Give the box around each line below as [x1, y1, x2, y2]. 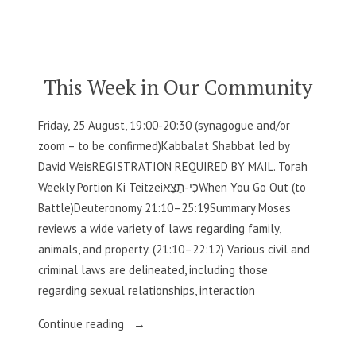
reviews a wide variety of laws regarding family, [38, 220, 281, 236]
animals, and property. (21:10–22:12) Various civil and [38, 241, 310, 257]
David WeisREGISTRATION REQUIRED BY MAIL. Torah [38, 158, 308, 174]
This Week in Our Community [44, 72, 312, 100]
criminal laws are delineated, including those [38, 261, 268, 277]
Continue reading [38, 315, 127, 331]
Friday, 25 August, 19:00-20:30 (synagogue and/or [38, 117, 290, 133]
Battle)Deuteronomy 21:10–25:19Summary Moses [38, 199, 291, 215]
